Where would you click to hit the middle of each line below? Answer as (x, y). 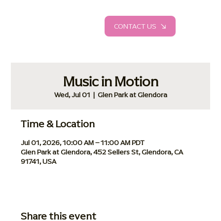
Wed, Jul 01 (72, 95)
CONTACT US (135, 26)
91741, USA (39, 161)
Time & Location (58, 124)
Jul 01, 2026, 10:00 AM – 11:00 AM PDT (83, 143)
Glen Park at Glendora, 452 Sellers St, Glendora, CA (102, 152)
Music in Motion (110, 81)
